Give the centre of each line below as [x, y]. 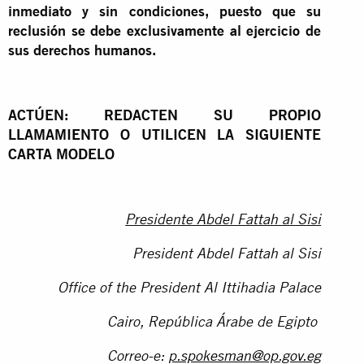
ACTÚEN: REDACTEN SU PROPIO [165, 115]
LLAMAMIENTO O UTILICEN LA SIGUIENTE [165, 134]
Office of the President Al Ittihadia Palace [190, 289]
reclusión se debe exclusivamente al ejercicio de [165, 30]
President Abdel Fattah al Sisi [227, 255]
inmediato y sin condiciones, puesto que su [165, 11]
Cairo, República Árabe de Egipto [214, 323]
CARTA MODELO [61, 154]
